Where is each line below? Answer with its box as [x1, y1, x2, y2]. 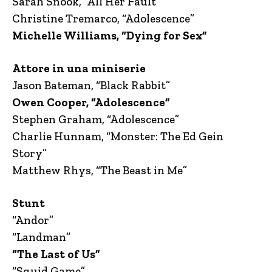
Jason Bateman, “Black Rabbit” [12, 78, 170, 92]
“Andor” [12, 212, 53, 227]
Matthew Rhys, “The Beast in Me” [12, 163, 187, 177]
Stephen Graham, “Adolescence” [12, 112, 179, 126]
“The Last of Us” [12, 246, 100, 261]
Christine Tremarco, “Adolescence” [12, 11, 194, 25]
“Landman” [12, 229, 70, 244]
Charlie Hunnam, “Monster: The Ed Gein [12, 129, 223, 143]
